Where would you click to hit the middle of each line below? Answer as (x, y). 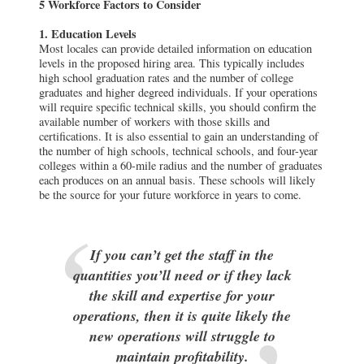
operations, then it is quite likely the (182, 315)
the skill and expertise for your (182, 295)
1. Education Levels (88, 33)
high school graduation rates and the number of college (166, 77)
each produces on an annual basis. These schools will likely (177, 180)
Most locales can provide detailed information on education (175, 48)
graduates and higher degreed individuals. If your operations (178, 92)
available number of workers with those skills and (154, 121)
